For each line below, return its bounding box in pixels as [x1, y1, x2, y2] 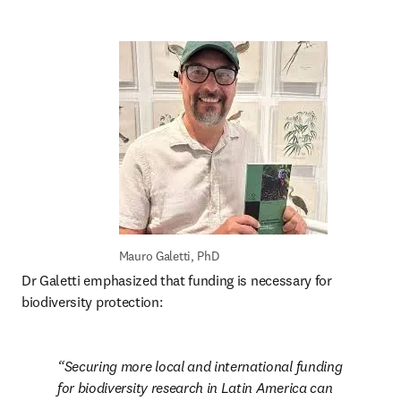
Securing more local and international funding [64, 357, 343, 375]
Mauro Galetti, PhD [118, 248, 219, 264]
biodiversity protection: [21, 293, 166, 311]
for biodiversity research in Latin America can [57, 379, 333, 397]
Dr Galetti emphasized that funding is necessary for [21, 271, 332, 289]
